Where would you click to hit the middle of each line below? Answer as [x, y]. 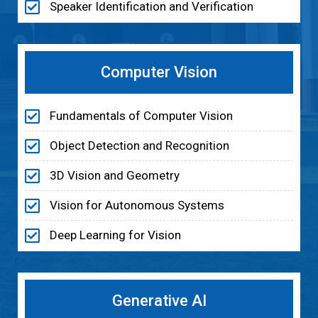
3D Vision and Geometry [115, 176]
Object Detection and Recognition [139, 146]
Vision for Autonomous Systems [137, 205]
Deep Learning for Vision [115, 235]
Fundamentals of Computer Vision [141, 116]
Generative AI [159, 300]
